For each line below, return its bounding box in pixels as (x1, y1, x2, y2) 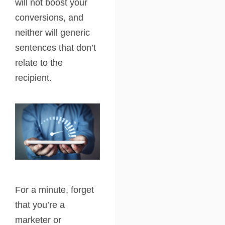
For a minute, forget (15, 184, 94, 195)
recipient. (15, 72, 52, 83)
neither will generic (15, 27, 90, 38)
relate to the (15, 57, 63, 68)
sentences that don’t (15, 42, 96, 53)
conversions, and (15, 12, 83, 23)
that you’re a (15, 199, 65, 210)
